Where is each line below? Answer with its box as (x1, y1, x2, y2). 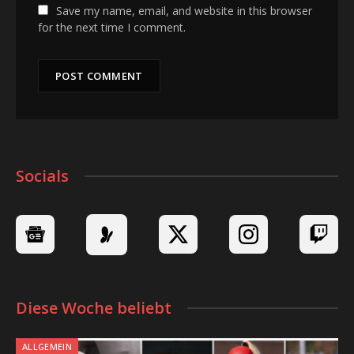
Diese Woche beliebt (16, 296, 171, 318)
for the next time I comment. (38, 19, 186, 35)
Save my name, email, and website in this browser (56, 2, 312, 18)
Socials (16, 164, 69, 186)
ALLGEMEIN (22, 340, 72, 352)
